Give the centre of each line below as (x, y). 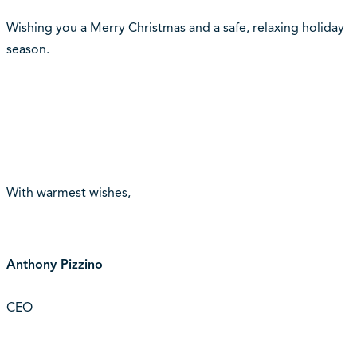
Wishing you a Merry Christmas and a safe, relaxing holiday (175, 28)
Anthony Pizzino (54, 265)
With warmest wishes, (68, 193)
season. (27, 50)
